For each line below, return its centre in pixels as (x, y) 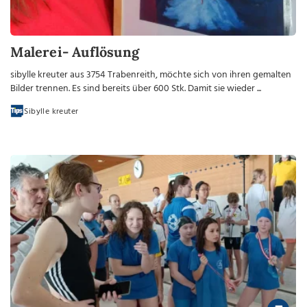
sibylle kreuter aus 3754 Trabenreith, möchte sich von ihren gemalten (151, 75)
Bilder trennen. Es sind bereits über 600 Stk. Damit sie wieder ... (136, 88)
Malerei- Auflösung (75, 51)
